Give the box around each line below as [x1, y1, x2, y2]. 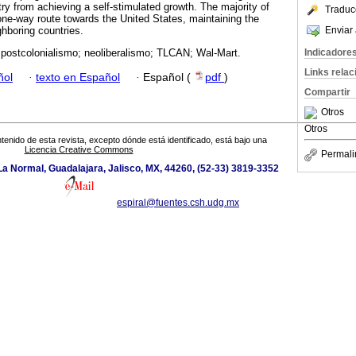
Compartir [304, 87, 350, 98]
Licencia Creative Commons [24, 145, 133, 155]
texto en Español [36, 71, 120, 83]
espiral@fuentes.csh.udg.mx [117, 197, 239, 209]
